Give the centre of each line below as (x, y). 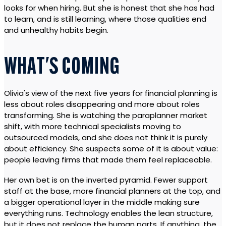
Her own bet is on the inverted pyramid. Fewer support (106, 180)
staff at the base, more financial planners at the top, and (112, 191)
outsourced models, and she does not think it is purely (106, 138)
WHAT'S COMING (62, 68)
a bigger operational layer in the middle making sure (102, 202)
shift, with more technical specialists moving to (93, 127)
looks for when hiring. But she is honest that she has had (109, 8)
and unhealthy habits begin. (56, 30)
